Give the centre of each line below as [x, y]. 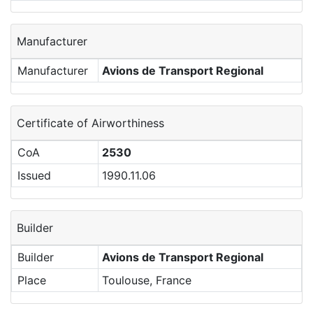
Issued [34, 175]
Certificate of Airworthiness [90, 123]
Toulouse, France [146, 280]
